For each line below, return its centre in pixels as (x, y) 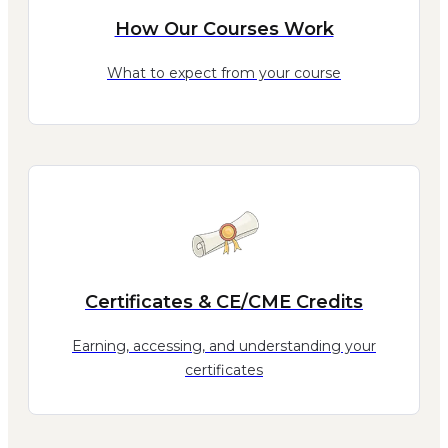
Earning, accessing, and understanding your (224, 346)
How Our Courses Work (224, 28)
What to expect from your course (224, 72)
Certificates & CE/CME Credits (224, 302)
